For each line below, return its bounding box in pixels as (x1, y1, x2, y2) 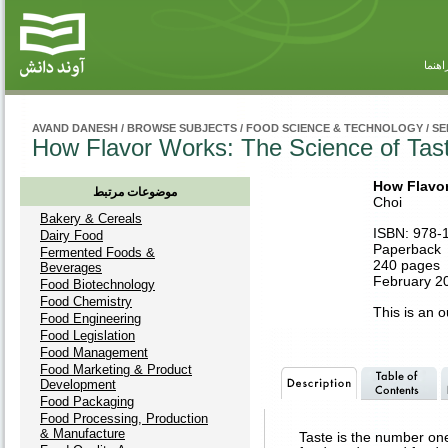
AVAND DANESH (32, 122, 118, 134)
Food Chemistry (40, 294, 132, 309)
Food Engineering (40, 311, 141, 326)
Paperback (373, 241, 441, 257)
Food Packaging (40, 394, 134, 409)
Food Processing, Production (40, 411, 208, 426)
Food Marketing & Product (40, 362, 192, 377)
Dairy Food (40, 228, 103, 243)
